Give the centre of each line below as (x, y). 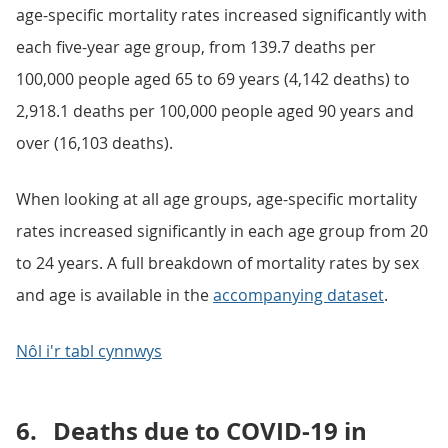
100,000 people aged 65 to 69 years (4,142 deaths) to (213, 79)
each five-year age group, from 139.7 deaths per (196, 47)
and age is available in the (114, 295)
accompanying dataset (298, 295)
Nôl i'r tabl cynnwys (89, 351)
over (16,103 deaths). (94, 143)
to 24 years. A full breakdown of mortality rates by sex (217, 263)
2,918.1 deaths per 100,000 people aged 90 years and (215, 111)
